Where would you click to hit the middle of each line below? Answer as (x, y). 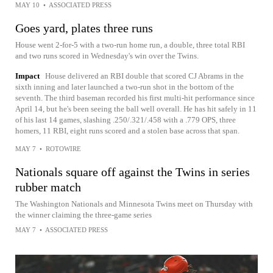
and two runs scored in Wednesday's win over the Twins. (107, 56)
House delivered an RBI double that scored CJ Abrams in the (144, 76)
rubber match (48, 187)
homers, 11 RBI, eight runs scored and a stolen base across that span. (127, 131)
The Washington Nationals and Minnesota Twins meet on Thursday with (134, 204)
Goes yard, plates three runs (84, 28)
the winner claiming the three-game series (83, 215)
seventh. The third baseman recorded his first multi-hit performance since (135, 98)
